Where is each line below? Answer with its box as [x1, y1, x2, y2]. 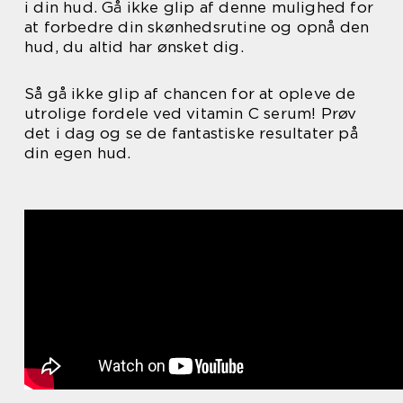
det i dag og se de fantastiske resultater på [24, 124, 358, 142]
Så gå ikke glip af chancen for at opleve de [24, 85, 356, 103]
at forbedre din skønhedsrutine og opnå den [24, 18, 370, 36]
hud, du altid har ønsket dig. [24, 38, 244, 56]
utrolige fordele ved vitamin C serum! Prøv [24, 104, 357, 122]
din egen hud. [24, 144, 131, 162]
